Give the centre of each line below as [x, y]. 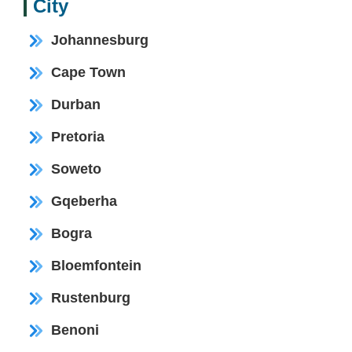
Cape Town [88, 72]
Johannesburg [100, 40]
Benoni [75, 330]
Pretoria [78, 136]
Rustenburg [91, 297]
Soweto [76, 169]
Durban [76, 104]
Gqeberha [84, 201]
